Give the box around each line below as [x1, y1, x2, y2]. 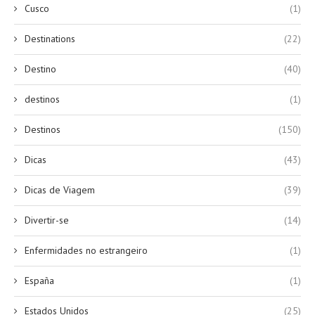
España [25, 274, 54, 287]
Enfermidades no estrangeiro [25, 243, 148, 257]
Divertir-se [25, 213, 69, 226]
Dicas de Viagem [25, 183, 95, 196]
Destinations [25, 32, 75, 45]
